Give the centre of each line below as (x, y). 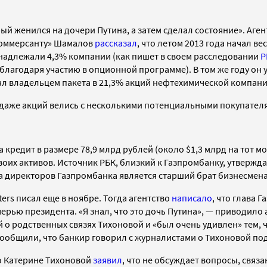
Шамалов (74, 43)
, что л (150, 43)
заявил (108, 260)
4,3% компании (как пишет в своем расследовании (154, 56)
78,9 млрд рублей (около (133, 149)
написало (192, 198)
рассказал (116, 43)
